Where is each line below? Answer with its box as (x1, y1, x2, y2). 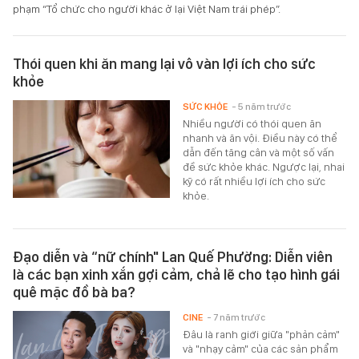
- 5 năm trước (232, 100, 292, 112)
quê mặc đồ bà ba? (13, 283, 135, 301)
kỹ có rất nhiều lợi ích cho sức (183, 174, 326, 188)
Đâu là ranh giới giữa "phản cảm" (183, 327, 341, 341)
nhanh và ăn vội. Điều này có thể (183, 131, 338, 144)
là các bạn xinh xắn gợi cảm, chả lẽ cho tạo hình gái (13, 265, 340, 283)
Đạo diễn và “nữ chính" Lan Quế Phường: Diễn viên (13, 248, 333, 265)
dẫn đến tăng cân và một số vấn (183, 145, 335, 159)
